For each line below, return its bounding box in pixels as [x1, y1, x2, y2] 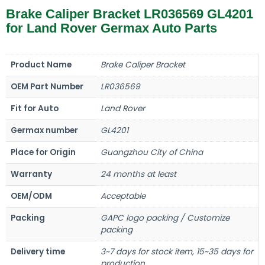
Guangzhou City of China [101, 146, 203, 158]
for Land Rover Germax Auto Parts [6, 20, 217, 35]
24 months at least [101, 168, 176, 180]
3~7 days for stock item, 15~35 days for [101, 245, 253, 257]
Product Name [11, 59, 72, 70]
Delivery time [11, 245, 65, 257]
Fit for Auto [11, 102, 59, 114]
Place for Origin [11, 146, 76, 158]
